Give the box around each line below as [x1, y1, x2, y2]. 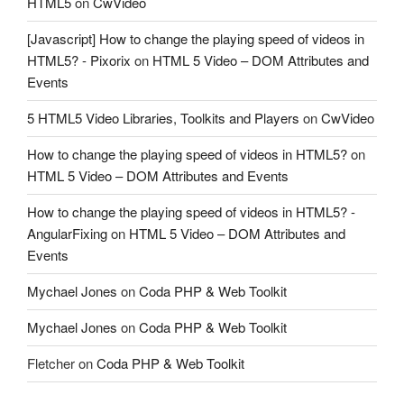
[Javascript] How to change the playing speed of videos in [27, 29, 364, 49]
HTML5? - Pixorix [27, 50, 131, 70]
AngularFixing [27, 224, 107, 243]
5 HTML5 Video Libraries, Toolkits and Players [27, 108, 299, 128]
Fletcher [27, 353, 75, 373]
